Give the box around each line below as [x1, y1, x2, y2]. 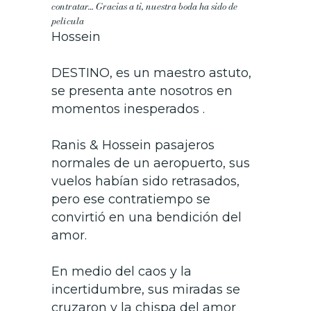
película [51, 14, 84, 28]
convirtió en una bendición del [51, 210, 242, 226]
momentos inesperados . [51, 101, 205, 117]
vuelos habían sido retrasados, [51, 174, 239, 190]
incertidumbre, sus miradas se [51, 282, 240, 298]
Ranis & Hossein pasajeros [51, 137, 215, 153]
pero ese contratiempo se [51, 192, 210, 208]
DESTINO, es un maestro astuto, [51, 65, 251, 81]
